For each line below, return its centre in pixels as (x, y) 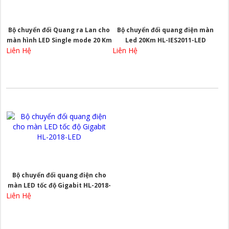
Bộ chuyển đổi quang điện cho (59, 175)
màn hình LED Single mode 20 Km (59, 40)
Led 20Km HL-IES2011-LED (165, 40)
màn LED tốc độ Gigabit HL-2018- (59, 186)
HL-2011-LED (59, 51)
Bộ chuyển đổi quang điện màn (165, 30)
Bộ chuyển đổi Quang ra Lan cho (59, 30)
